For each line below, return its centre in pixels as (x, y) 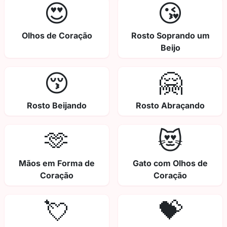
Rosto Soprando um (170, 36)
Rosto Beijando (57, 106)
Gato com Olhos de (170, 163)
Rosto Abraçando (170, 106)
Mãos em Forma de (57, 163)
